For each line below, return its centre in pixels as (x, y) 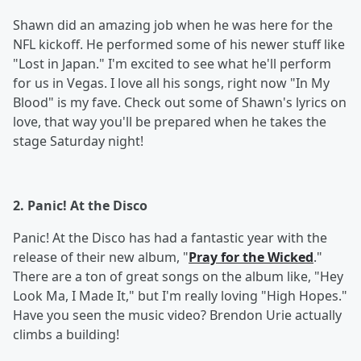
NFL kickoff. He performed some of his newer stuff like (179, 44)
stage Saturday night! (80, 141)
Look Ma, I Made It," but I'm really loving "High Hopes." (180, 296)
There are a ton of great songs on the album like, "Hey (178, 276)
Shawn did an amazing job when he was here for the (173, 25)
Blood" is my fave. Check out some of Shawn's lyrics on (180, 102)
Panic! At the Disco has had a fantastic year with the (170, 238)
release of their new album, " (101, 257)
